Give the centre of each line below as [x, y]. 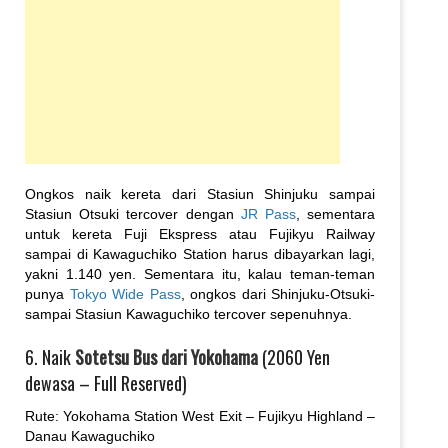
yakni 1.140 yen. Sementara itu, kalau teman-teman [200, 273]
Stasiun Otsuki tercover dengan [133, 213]
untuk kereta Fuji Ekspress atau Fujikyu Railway [200, 233]
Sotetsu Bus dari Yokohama [166, 356]
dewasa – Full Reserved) [106, 382]
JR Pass [268, 213]
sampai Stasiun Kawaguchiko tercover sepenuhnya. [188, 313]
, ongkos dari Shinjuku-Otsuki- [277, 293]
